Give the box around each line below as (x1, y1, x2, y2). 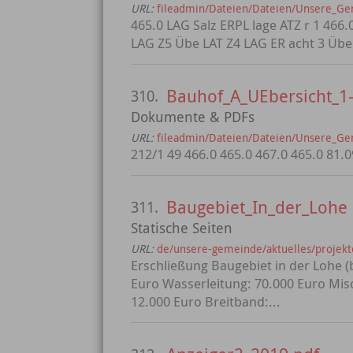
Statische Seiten (131, 218, 232, 237)
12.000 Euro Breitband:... (131, 292, 281, 310)
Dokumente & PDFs (131, 107, 255, 126)
